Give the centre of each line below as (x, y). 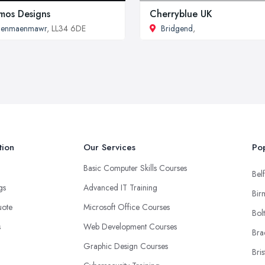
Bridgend (177, 28)
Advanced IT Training (120, 187)
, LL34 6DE (66, 28)
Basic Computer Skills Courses (135, 168)
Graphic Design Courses (126, 246)
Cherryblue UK (181, 14)
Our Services (109, 147)
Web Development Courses (130, 226)
